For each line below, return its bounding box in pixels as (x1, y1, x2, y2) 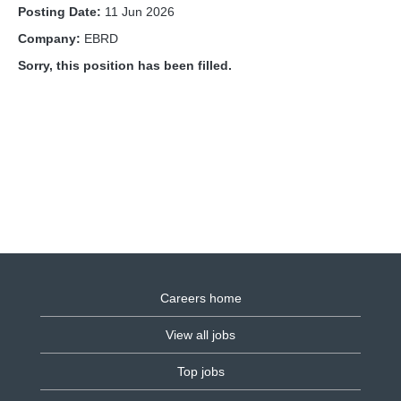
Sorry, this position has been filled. (18, 58, 232, 73)
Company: (18, 31, 84, 46)
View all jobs (166, 328, 235, 342)
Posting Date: (18, 4, 105, 19)
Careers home (159, 291, 242, 305)
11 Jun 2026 (105, 4, 175, 19)
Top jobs (176, 364, 225, 379)
